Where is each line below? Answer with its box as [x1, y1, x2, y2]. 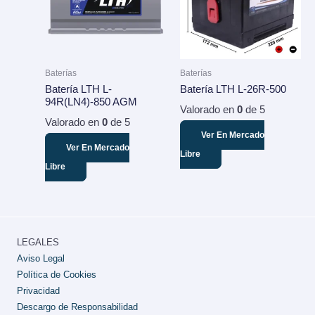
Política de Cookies [17, 269, 96, 281]
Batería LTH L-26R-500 [179, 84, 286, 96]
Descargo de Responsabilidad [17, 302, 138, 313]
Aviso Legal [17, 253, 65, 264]
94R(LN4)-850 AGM [44, 96, 137, 108]
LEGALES [17, 237, 59, 248]
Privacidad [17, 285, 60, 297]
